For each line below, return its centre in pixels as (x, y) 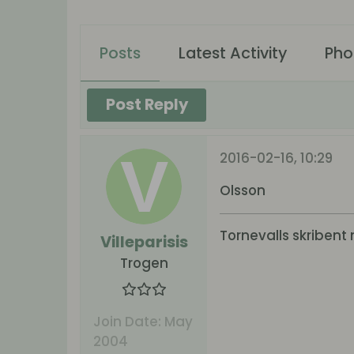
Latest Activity (233, 53)
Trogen (144, 263)
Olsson (243, 190)
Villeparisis (144, 241)
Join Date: (128, 321)
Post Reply (147, 105)
